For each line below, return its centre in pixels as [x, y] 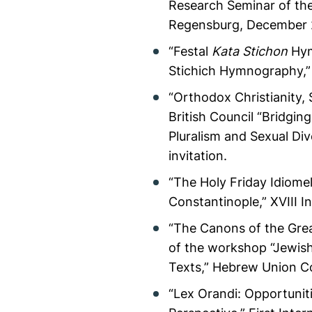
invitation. [198, 155]
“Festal [190, 51]
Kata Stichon [250, 51]
